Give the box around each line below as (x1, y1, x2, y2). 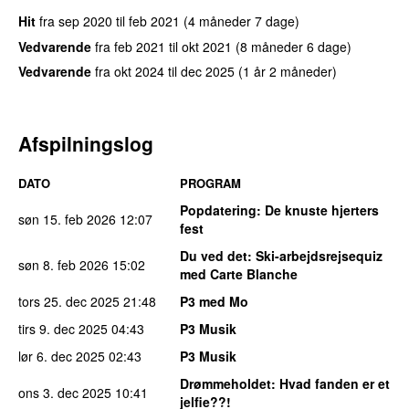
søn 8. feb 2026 (18, 256, 109, 275)
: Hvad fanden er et (271, 374, 390, 393)
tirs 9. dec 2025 (18, 320, 108, 339)
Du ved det (180, 246, 247, 266)
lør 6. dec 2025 (18, 347, 105, 366)
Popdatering (180, 201, 257, 220)
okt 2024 (114, 62, 164, 81)
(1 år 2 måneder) (238, 62, 337, 81)
